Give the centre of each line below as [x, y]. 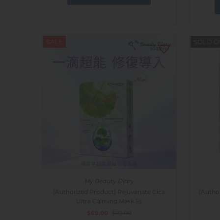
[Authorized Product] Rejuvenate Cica [109, 192]
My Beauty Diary [109, 181]
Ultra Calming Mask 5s [109, 201]
